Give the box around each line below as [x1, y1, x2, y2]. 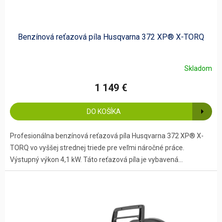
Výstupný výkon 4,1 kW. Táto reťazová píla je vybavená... [10, 156, 183, 164]
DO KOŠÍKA [86, 108, 121, 116]
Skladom [184, 64, 212, 72]
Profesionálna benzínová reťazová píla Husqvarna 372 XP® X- [10, 132, 204, 140]
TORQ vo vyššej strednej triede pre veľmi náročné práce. [10, 144, 184, 152]
